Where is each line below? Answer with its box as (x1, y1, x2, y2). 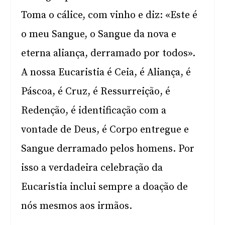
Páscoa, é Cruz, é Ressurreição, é (21, 85, 171, 98)
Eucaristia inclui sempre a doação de (21, 181, 188, 193)
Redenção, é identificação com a (21, 104, 167, 117)
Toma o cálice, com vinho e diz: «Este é (21, 9, 198, 22)
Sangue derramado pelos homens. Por (21, 143, 195, 155)
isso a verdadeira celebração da (21, 162, 163, 174)
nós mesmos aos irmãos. (21, 200, 133, 212)
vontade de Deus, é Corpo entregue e (21, 124, 189, 136)
